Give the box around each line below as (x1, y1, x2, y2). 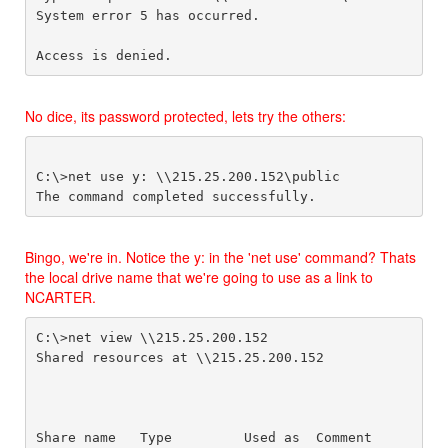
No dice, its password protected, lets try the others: (25, 106, 346, 126)
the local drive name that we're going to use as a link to (25, 267, 373, 287)
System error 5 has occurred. (35, 7, 260, 23)
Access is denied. (35, 47, 172, 63)
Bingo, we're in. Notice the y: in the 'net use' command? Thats (25, 247, 416, 267)
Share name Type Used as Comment (35, 429, 372, 445)
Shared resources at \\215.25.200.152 (35, 349, 324, 365)
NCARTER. (25, 287, 96, 307)
